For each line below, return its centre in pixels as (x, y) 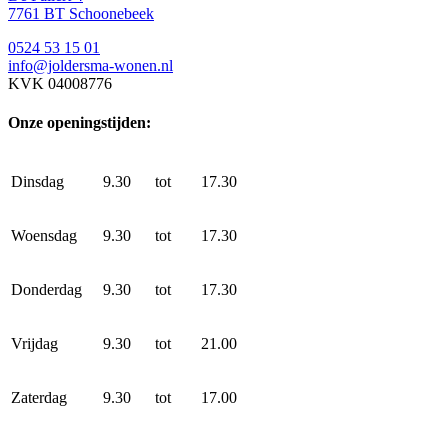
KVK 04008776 (60, 84)
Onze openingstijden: (79, 123)
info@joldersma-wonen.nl (90, 66)
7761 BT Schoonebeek (81, 14)
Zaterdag (39, 397)
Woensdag (44, 235)
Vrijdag (34, 343)
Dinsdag (37, 181)
